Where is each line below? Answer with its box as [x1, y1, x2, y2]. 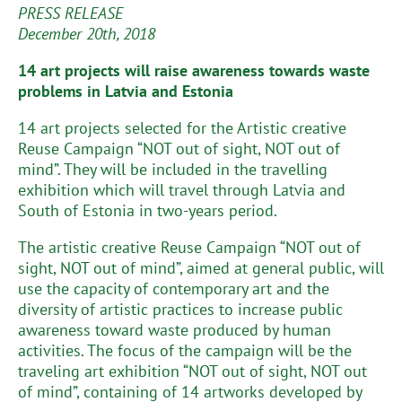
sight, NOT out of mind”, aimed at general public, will [18, 258, 384, 278]
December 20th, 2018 [18, 23, 155, 44]
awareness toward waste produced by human [18, 319, 331, 340]
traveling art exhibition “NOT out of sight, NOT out [18, 361, 367, 381]
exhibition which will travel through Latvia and [18, 179, 345, 200]
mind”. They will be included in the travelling [18, 159, 328, 179]
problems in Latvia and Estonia [18, 81, 233, 101]
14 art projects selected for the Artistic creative [18, 118, 346, 138]
